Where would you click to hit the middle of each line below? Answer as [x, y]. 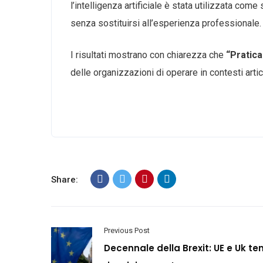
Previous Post [127, 230]
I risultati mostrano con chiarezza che [148, 55]
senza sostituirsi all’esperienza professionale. [166, 23]
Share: [65, 180]
